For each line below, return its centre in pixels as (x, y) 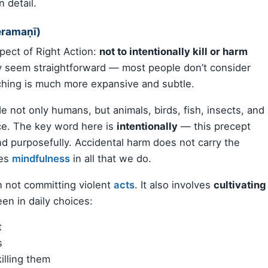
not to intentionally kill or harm (173, 52)
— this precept (214, 126)
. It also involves (174, 185)
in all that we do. (111, 158)
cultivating (240, 185)
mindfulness (41, 158)
